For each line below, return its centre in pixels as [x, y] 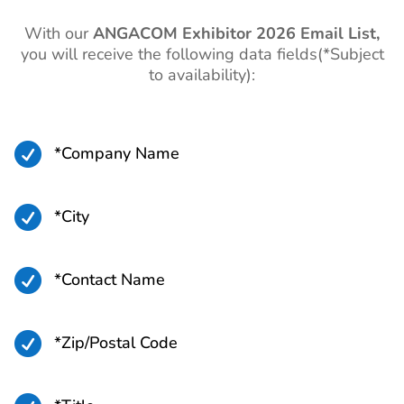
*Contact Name [110, 280]
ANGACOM [135, 34]
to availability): [202, 75]
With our [59, 34]
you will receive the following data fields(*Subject [202, 55]
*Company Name [117, 154]
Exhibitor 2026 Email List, [279, 34]
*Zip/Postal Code [116, 343]
